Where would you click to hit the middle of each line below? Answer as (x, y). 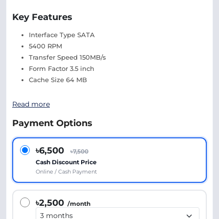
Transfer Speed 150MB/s (67, 57)
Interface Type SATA (62, 35)
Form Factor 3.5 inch (62, 68)
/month (79, 203)
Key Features (42, 17)
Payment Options (52, 123)
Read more (31, 104)
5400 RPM (45, 46)
